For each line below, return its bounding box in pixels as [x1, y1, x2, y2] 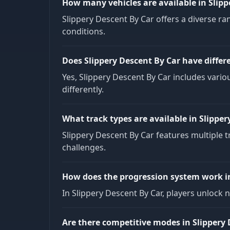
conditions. [62, 25, 105, 37]
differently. [62, 83, 104, 95]
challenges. [62, 141, 106, 153]
